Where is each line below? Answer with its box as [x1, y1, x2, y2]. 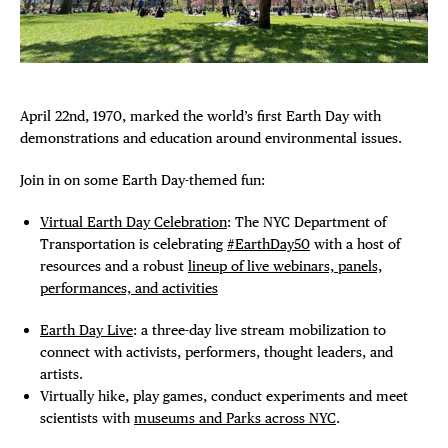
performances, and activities [40, 279, 218, 297]
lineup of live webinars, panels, [188, 257, 382, 275]
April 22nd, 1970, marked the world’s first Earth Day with [20, 107, 381, 125]
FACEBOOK [50, 75, 107, 88]
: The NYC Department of [227, 213, 386, 231]
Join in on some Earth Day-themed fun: [20, 171, 265, 189]
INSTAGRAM [50, 117, 113, 130]
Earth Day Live [40, 321, 133, 339]
